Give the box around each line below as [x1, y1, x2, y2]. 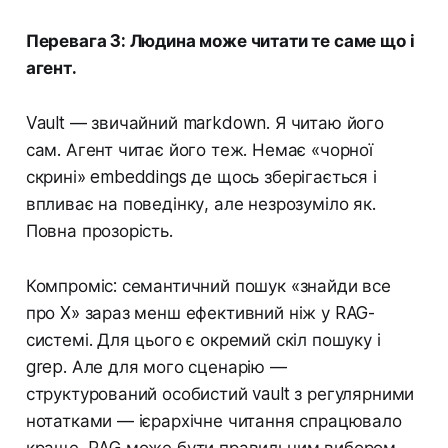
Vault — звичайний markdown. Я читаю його [25, 113, 384, 134]
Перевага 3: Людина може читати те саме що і [25, 31, 415, 52]
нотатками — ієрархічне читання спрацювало [25, 411, 402, 432]
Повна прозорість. [25, 221, 173, 242]
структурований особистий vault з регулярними [25, 384, 415, 405]
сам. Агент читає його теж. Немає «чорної [25, 140, 373, 161]
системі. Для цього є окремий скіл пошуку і [25, 330, 381, 351]
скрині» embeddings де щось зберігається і [25, 167, 377, 188]
